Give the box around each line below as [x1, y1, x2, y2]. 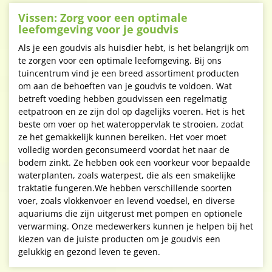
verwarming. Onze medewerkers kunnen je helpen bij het [18, 220, 253, 232]
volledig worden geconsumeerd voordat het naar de [18, 144, 229, 155]
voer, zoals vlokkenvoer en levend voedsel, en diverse [18, 195, 235, 206]
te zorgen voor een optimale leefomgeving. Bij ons [18, 55, 222, 66]
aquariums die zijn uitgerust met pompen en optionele [18, 208, 242, 219]
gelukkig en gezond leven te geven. [18, 246, 160, 257]
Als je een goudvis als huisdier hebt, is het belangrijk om [18, 42, 249, 53]
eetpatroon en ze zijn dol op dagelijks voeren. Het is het [18, 106, 245, 117]
